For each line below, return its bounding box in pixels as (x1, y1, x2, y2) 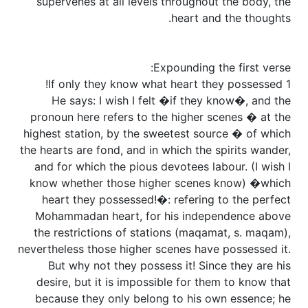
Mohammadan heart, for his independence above (35, 209, 291, 223)
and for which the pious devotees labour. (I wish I (34, 159, 291, 174)
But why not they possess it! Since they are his (48, 258, 291, 273)
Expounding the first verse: (153, 60, 291, 75)
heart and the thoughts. (171, 11, 291, 25)
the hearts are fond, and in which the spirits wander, (20, 143, 291, 157)
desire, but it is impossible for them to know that (36, 275, 291, 289)
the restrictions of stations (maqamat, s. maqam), (34, 225, 291, 240)
